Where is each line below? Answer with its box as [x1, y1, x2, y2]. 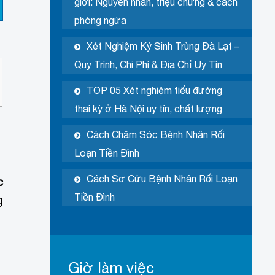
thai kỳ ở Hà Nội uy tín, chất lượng [74, 103, 222, 115]
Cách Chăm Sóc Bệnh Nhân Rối [86, 129, 225, 141]
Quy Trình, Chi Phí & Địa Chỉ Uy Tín [74, 59, 222, 71]
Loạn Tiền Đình [74, 147, 139, 159]
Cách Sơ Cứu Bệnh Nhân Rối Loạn [86, 173, 238, 185]
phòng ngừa [74, 15, 126, 26]
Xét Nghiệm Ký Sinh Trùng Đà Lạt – [86, 41, 239, 52]
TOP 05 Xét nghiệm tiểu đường [86, 85, 222, 96]
